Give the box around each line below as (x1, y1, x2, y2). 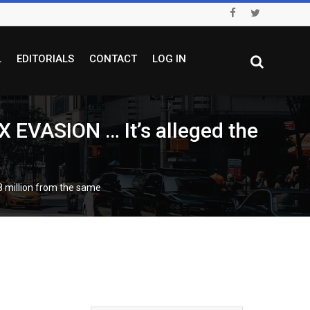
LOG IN (152, 53, 186, 65)
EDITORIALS (16, 53, 74, 65)
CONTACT (89, 53, 137, 65)
